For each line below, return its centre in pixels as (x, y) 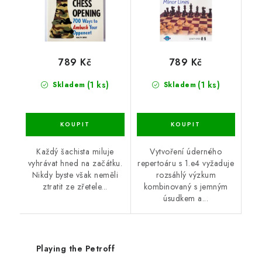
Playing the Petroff (75, 248)
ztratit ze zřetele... (75, 186)
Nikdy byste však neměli (75, 175)
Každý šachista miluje (75, 151)
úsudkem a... (186, 198)
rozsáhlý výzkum (186, 175)
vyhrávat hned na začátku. (75, 163)
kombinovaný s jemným (186, 186)
